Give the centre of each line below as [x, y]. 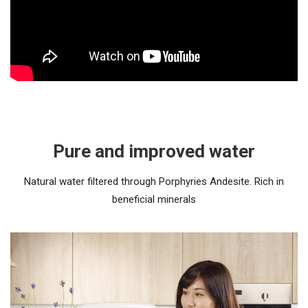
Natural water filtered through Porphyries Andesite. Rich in [154, 181]
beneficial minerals [154, 199]
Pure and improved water [154, 151]
